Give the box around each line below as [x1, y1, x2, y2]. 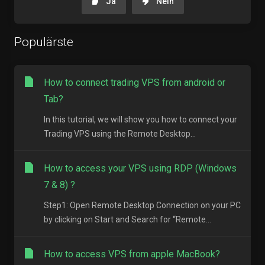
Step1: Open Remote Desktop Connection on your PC [44, 201, 241, 211]
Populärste [14, 35, 73, 50]
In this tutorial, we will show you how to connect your [44, 115, 237, 125]
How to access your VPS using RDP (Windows [44, 163, 237, 174]
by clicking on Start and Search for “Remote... [44, 215, 211, 225]
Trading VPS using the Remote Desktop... [44, 129, 196, 139]
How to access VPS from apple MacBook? [44, 248, 220, 260]
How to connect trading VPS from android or [44, 77, 225, 89]
